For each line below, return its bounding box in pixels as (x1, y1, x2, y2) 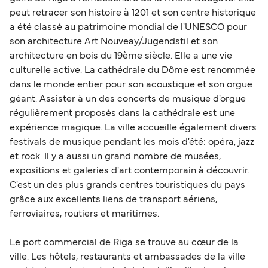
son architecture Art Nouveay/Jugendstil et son (10, 37, 218, 46)
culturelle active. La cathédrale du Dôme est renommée (10, 66, 255, 75)
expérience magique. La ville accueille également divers (10, 123, 257, 132)
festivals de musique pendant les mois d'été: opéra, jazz (10, 138, 254, 147)
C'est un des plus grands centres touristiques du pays (10, 181, 245, 190)
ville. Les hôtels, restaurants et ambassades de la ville (10, 252, 245, 261)
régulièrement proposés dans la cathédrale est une (10, 109, 235, 118)
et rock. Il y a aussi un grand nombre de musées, (10, 152, 221, 161)
